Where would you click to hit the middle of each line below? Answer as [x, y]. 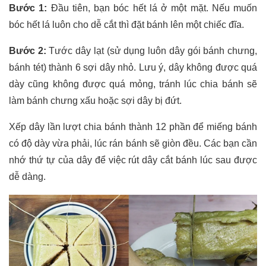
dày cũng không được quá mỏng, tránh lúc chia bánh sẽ [133, 84]
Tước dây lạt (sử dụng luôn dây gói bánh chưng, [152, 51]
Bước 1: [28, 8]
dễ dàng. [27, 177]
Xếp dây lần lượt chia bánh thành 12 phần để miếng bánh [133, 127]
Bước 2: [28, 51]
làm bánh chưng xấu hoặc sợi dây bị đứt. [95, 101]
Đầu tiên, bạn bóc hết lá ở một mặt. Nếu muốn [152, 8]
